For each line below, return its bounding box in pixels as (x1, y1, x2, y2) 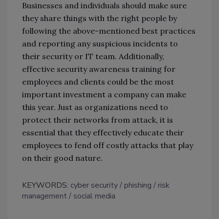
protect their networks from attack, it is (22, 115, 173, 125)
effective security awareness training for (22, 64, 175, 74)
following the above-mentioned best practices (22, 26, 196, 36)
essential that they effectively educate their (22, 128, 184, 138)
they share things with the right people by (22, 13, 177, 23)
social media (73, 191, 115, 202)
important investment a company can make (22, 89, 186, 100)
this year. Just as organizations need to (22, 102, 168, 112)
